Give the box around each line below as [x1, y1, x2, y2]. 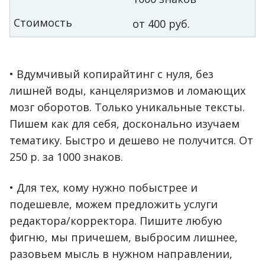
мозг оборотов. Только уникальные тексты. [9, 100, 245, 115]
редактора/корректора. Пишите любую [9, 214, 222, 228]
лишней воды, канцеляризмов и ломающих [9, 83, 245, 98]
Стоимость [14, 15, 72, 30]
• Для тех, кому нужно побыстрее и [9, 180, 198, 195]
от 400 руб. [132, 17, 190, 31]
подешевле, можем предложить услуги [9, 197, 218, 212]
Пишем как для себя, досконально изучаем [9, 117, 240, 131]
